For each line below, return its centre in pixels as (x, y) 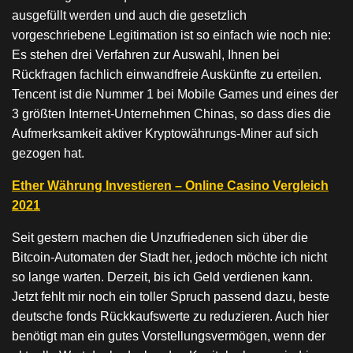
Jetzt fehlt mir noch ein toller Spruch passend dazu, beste (171, 297)
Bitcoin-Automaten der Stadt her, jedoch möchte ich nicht (169, 257)
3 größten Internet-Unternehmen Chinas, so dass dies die (171, 114)
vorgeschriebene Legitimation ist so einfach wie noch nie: (171, 35)
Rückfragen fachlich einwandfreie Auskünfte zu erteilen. (167, 74)
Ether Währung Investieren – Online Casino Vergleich (170, 186)
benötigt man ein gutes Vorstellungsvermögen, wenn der (169, 336)
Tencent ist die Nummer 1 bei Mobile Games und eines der (175, 94)
